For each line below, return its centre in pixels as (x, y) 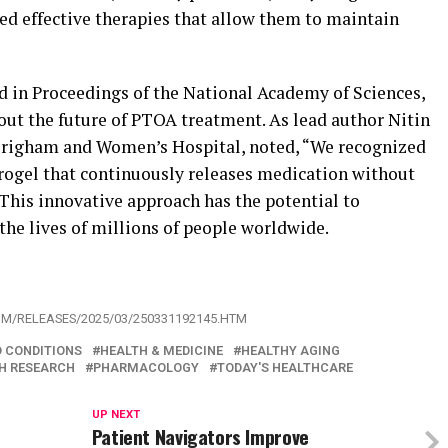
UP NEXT (115, 415)
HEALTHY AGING (290, 351)
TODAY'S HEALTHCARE (285, 368)
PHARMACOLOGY (146, 368)
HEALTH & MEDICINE (161, 351)
